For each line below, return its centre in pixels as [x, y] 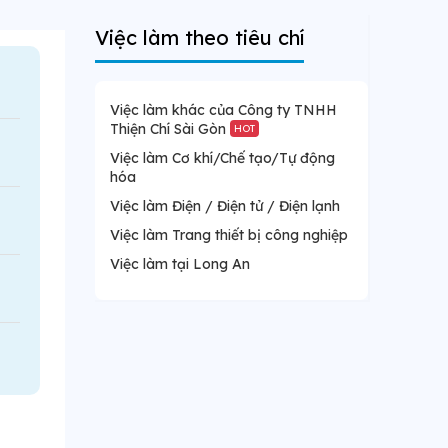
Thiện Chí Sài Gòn [169, 129]
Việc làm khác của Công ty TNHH [223, 110]
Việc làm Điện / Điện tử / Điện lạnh [224, 206]
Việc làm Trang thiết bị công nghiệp [228, 235]
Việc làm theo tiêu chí [199, 37]
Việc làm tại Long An [179, 264]
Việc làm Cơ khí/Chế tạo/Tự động [222, 158]
